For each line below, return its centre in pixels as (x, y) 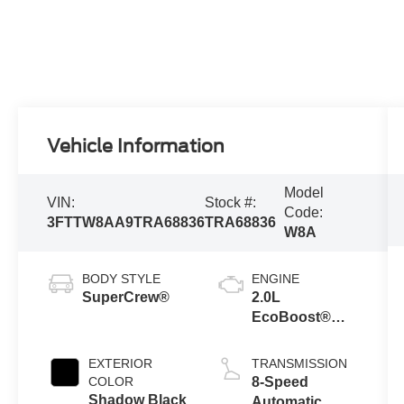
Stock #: (231, 203)
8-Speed (280, 381)
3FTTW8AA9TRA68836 (126, 223)
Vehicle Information (136, 147)
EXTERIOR (121, 363)
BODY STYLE (122, 278)
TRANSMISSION (299, 363)
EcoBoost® (291, 317)
